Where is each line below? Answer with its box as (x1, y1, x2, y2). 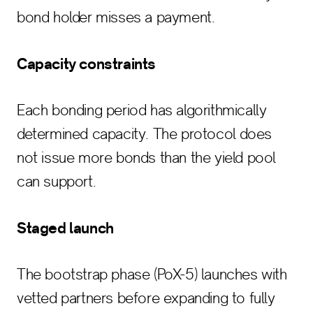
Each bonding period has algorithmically (17, 101, 267, 119)
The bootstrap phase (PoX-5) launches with (17, 265, 287, 283)
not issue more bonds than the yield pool (17, 149, 277, 166)
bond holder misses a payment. (17, 8, 215, 26)
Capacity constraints (17, 54, 156, 73)
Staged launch (17, 219, 114, 237)
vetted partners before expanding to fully (17, 289, 275, 307)
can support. (17, 173, 96, 190)
